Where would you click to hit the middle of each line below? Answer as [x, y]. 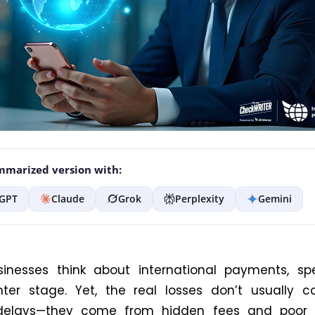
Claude [67, 198]
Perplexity [199, 198]
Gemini [275, 198]
